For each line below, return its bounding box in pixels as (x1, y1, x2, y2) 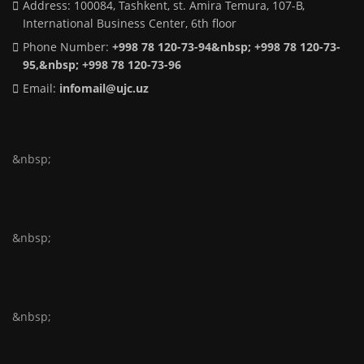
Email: (22, 80, 56, 96)
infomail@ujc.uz (58, 80, 149, 96)
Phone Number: (22, 38, 109, 54)
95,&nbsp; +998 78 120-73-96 (22, 56, 181, 72)
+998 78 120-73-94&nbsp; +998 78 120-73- (111, 38, 340, 54)
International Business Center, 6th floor (22, 15, 236, 31)
